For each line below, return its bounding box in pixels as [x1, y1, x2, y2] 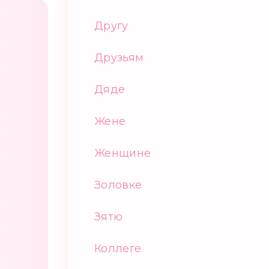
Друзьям [94, 51, 144, 64]
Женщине [94, 147, 151, 159]
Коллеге [94, 242, 142, 255]
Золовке [94, 178, 142, 191]
